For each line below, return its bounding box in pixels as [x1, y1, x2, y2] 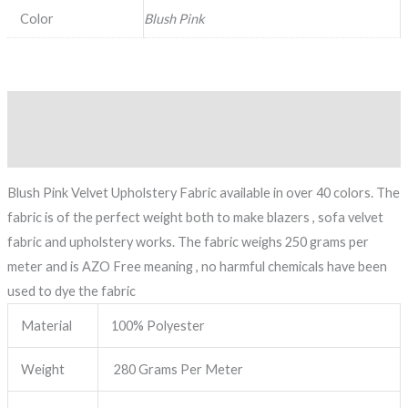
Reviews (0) [6, 140, 73, 157]
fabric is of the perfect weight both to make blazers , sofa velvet [6, 209, 383, 226]
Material [21, 318, 73, 334]
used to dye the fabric [6, 283, 136, 300]
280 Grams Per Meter [111, 362, 244, 378]
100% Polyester [111, 318, 206, 334]
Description [6, 102, 77, 118]
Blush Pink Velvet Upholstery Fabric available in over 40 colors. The [6, 185, 400, 201]
